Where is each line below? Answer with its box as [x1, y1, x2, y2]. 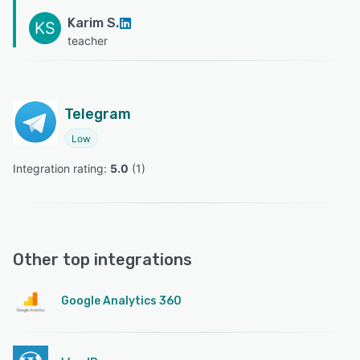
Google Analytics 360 [61, 294, 182, 309]
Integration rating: [13, 162, 110, 176]
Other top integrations [13, 250, 192, 270]
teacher [67, 34, 108, 48]
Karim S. [67, 15, 119, 31]
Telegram [64, 105, 131, 124]
